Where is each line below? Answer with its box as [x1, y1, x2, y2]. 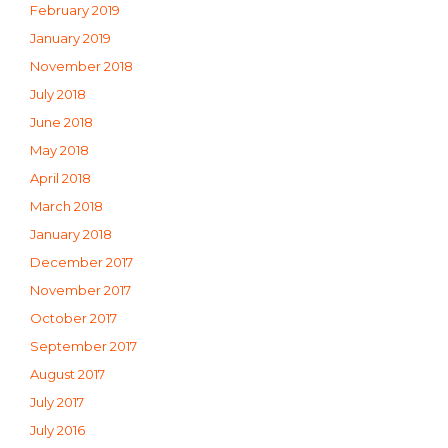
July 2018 [30, 85, 86, 102]
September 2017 [30, 337, 137, 354]
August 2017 [30, 365, 105, 382]
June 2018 [30, 113, 93, 130]
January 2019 [30, 29, 111, 46]
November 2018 [30, 57, 133, 74]
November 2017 [30, 281, 131, 298]
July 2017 [30, 393, 84, 410]
